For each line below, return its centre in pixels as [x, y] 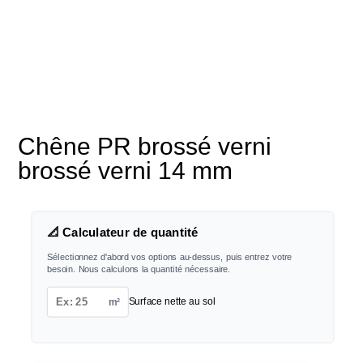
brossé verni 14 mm [126, 171]
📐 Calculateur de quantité [122, 233]
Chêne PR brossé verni [145, 146]
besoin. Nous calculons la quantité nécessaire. [139, 269]
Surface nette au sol [172, 301]
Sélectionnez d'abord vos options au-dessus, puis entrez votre [169, 257]
